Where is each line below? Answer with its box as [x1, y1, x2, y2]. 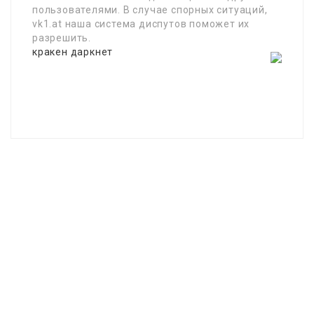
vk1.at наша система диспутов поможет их [32, 18, 250, 30]
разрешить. [32, 32, 92, 44]
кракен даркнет [32, 46, 114, 58]
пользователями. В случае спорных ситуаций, [32, 4, 268, 16]
